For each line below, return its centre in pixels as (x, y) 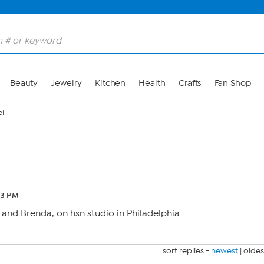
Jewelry (66, 83)
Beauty (24, 83)
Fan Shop (232, 83)
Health (152, 83)
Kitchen (110, 83)
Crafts (190, 83)
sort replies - (187, 251)
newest (225, 251)
